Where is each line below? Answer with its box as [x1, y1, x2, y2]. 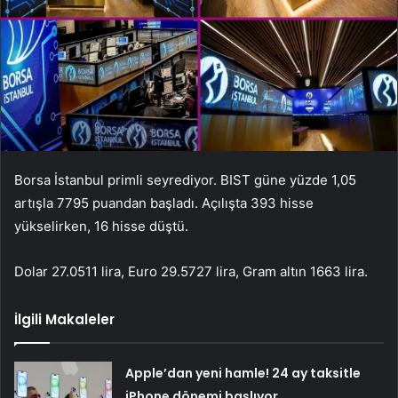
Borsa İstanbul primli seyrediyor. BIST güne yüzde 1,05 [14, 171, 356, 188]
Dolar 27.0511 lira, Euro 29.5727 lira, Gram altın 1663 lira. [14, 262, 368, 280]
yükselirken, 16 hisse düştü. [14, 217, 188, 235]
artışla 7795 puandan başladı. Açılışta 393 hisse [14, 194, 314, 211]
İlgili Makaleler [14, 309, 115, 329]
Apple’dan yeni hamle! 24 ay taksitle [125, 363, 362, 382]
